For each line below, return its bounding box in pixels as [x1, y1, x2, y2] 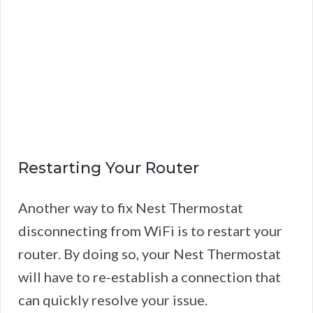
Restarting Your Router [18, 159, 199, 178]
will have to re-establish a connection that [18, 268, 281, 286]
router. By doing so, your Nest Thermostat [18, 245, 281, 263]
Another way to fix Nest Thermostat [18, 199, 243, 217]
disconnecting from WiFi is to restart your [18, 222, 282, 240]
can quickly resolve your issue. [18, 291, 208, 309]
